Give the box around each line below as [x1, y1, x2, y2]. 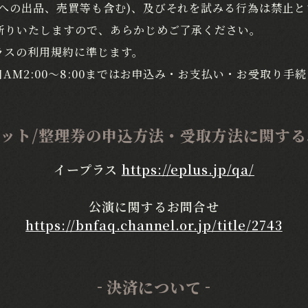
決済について [107, 276, 201, 298]
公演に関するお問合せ [89, 197, 219, 215]
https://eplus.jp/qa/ [121, 160, 254, 178]
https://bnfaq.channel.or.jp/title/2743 [25, 216, 283, 234]
